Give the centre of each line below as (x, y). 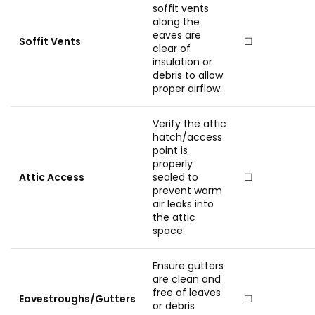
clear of (172, 49)
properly (173, 164)
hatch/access (187, 137)
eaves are (177, 35)
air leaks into (183, 204)
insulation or (182, 62)
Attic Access (52, 177)
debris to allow (188, 75)
